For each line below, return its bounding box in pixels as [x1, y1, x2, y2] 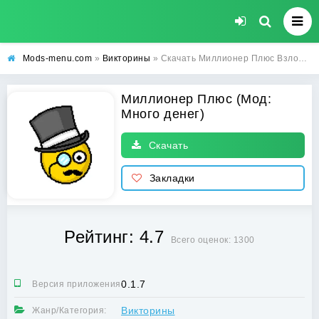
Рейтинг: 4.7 [64, 227, 164, 246]
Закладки [149, 172, 195, 184]
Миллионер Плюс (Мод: [121, 92, 271, 106]
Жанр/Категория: [32, 305, 107, 315]
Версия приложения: [32, 279, 123, 289]
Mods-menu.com [22, 53, 92, 63]
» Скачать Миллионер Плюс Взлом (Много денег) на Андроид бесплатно [150, 53, 298, 63]
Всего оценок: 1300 [170, 235, 255, 245]
